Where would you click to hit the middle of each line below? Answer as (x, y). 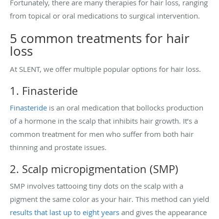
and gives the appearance (163, 212)
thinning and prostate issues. (58, 147)
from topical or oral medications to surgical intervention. (105, 15)
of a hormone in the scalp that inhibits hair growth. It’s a (104, 120)
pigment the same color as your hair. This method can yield (109, 199)
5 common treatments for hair (100, 38)
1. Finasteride (45, 90)
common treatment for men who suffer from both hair (102, 134)
